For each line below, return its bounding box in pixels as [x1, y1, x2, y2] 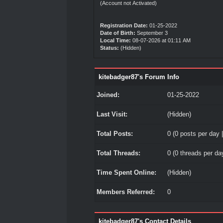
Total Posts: [96, 130, 133, 137]
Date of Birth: [100, 30, 136, 36]
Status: [100, 45, 119, 51]
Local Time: [100, 37, 131, 43]
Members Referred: [96, 188, 155, 196]
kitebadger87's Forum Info [98, 73, 179, 81]
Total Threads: [96, 149, 140, 157]
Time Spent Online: [96, 169, 156, 176]
